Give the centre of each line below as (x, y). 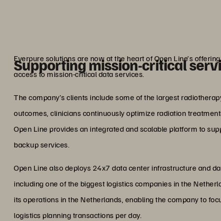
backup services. (42, 145)
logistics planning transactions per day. (78, 215)
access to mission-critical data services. (79, 74)
